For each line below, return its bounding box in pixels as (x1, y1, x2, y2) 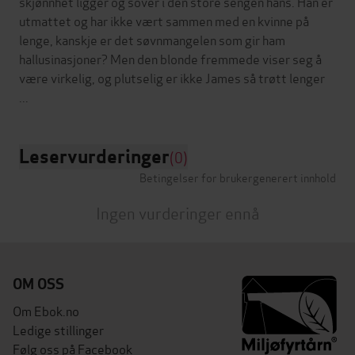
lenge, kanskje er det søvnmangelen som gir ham (19, 29, 285, 48)
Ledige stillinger (13, 319, 104, 338)
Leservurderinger (19, 143, 170, 169)
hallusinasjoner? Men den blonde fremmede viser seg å (19, 48, 322, 67)
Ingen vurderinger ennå (95, 200, 260, 224)
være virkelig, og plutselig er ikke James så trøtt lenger (19, 67, 325, 86)
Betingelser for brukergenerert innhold (139, 168, 336, 185)
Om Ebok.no (13, 300, 79, 319)
